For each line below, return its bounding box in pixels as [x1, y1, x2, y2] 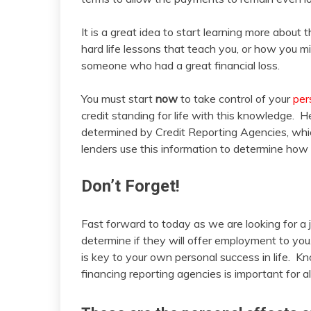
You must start [81, 92, 155, 106]
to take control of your [178, 92, 293, 106]
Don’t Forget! [81, 176, 180, 196]
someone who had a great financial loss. [81, 58, 280, 72]
